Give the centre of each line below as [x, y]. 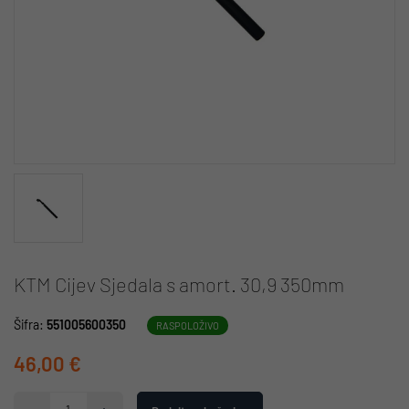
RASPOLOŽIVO [188, 325]
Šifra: [30, 324]
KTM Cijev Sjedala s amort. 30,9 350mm [179, 283]
